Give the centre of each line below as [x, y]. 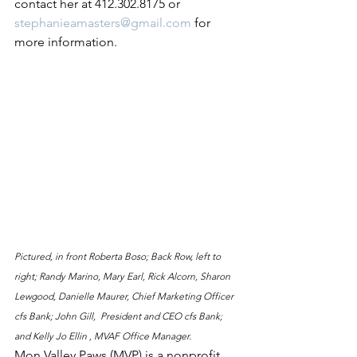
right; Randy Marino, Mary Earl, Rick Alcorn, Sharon [124, 276]
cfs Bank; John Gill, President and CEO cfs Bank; [120, 316]
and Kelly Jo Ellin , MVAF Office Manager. [103, 335]
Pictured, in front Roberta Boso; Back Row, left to [119, 256]
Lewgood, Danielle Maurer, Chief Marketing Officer [125, 296]
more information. [67, 41]
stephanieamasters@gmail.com [103, 22]
